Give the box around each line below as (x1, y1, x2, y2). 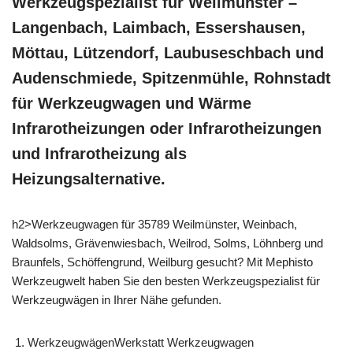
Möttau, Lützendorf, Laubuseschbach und (12, 43, 324, 61)
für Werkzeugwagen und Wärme (12, 94, 251, 112)
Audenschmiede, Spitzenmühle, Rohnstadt (12, 69, 331, 87)
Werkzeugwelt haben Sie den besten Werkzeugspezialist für (12, 273, 320, 288)
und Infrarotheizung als (12, 144, 187, 162)
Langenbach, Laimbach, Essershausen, (12, 18, 306, 36)
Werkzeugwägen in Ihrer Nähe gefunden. (12, 292, 221, 307)
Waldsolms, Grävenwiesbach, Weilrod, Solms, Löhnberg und (12, 236, 323, 250)
